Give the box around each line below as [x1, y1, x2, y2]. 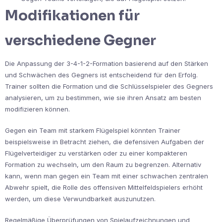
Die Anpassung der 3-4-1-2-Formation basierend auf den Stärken [5, 59, 208, 67]
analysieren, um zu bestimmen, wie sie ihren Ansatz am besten [5, 93, 201, 102]
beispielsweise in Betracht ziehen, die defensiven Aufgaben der [5, 137, 204, 146]
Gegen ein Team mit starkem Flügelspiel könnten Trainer [5, 126, 180, 134]
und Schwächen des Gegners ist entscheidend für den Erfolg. [5, 70, 198, 79]
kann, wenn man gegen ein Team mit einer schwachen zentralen [5, 171, 208, 180]
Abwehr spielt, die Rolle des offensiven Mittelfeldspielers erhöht [5, 183, 203, 191]
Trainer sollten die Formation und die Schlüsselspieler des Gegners [5, 82, 213, 90]
